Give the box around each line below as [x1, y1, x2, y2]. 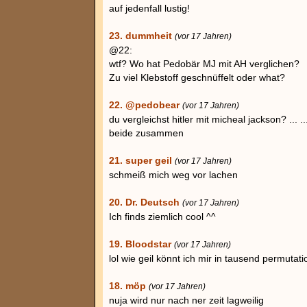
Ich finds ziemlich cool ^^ [109, 211, 216, 222]
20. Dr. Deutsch [109, 197, 180, 208]
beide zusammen [109, 127, 184, 138]
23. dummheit [109, 30, 172, 41]
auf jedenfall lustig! [109, 3, 190, 14]
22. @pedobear [109, 99, 180, 110]
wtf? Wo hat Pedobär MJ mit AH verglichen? [109, 58, 299, 69]
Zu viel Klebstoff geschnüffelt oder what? [109, 72, 285, 83]
